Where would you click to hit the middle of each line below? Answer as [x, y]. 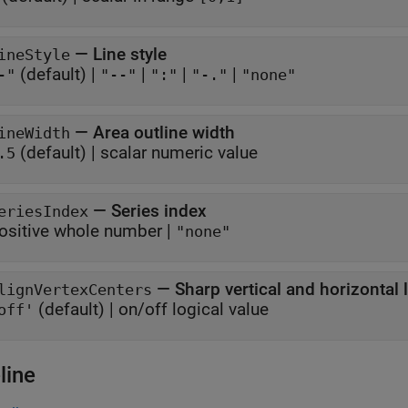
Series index [159, 211]
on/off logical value [194, 309]
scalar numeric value [179, 153]
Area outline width [164, 133]
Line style [130, 54]
